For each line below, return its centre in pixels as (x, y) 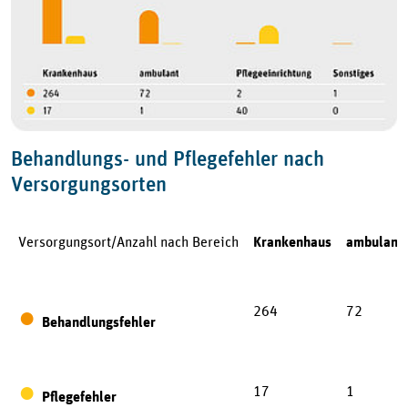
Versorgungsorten (89, 183)
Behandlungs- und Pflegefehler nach (168, 158)
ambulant (374, 242)
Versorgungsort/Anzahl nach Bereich (128, 241)
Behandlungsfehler (99, 322)
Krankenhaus (292, 242)
